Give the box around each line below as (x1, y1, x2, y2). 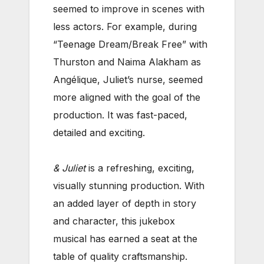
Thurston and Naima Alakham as (53, 55, 201, 68)
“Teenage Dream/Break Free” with (53, 38, 207, 50)
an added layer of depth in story (53, 197, 196, 209)
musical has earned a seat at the (53, 232, 197, 245)
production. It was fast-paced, (53, 108, 187, 121)
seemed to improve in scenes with (53, 2, 204, 15)
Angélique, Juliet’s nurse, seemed (53, 73, 203, 85)
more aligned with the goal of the (53, 91, 200, 103)
